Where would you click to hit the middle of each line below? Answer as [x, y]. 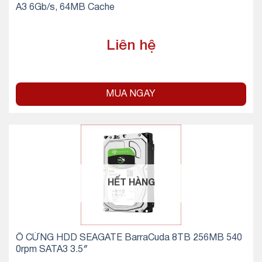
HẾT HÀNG [131, 183]
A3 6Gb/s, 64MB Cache [65, 8]
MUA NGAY [131, 94]
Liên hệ [131, 46]
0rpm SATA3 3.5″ [51, 249]
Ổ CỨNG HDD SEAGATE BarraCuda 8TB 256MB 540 [129, 238]
